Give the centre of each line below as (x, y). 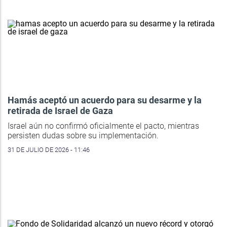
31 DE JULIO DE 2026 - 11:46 (49, 149)
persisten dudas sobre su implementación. (83, 135)
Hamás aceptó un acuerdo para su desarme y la (105, 100)
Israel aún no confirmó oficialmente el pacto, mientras (103, 126)
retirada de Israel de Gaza (60, 110)
